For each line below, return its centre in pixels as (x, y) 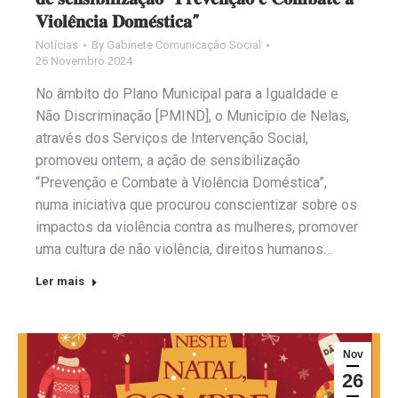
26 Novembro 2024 (84, 60)
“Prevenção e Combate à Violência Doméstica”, (181, 182)
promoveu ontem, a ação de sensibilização (168, 160)
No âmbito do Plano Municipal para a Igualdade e (187, 93)
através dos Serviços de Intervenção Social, (172, 138)
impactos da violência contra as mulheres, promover (197, 227)
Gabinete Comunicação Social (184, 44)
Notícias (57, 44)
